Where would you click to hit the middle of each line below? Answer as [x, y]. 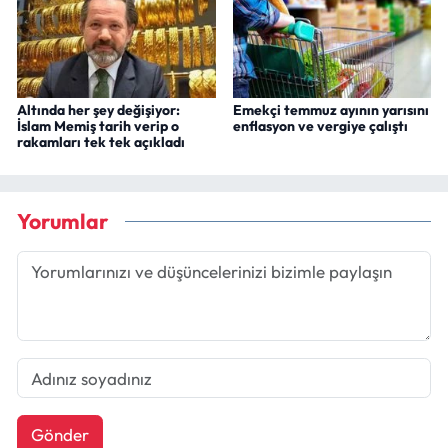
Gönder [59, 435]
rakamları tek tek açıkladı [101, 141]
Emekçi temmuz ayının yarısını [330, 109]
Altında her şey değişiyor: [98, 109]
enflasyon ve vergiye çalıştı [320, 125]
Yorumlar [62, 222]
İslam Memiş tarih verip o [98, 125]
